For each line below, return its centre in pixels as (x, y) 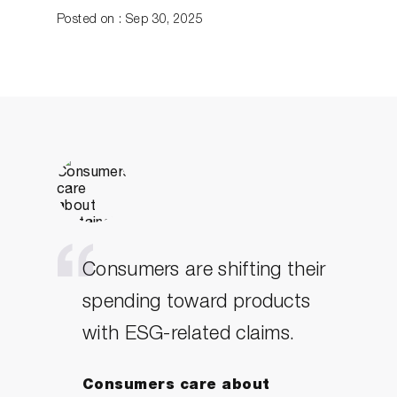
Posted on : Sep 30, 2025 (130, 20)
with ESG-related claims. (189, 335)
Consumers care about (176, 386)
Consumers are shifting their (204, 271)
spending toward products (197, 303)
